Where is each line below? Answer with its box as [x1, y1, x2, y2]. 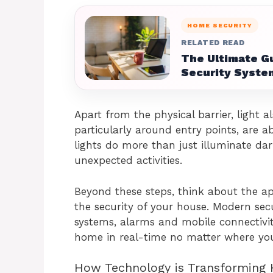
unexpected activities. [74, 154, 182, 166]
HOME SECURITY [187, 22, 252, 29]
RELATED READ [181, 38, 245, 47]
